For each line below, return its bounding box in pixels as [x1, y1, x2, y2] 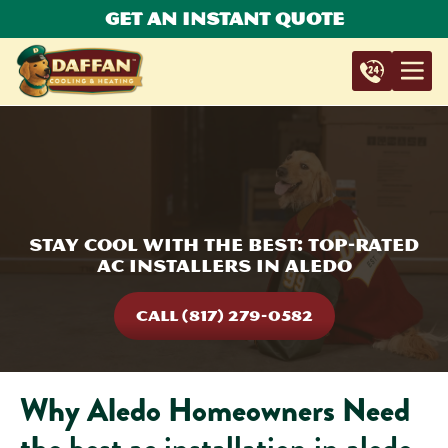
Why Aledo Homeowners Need [20, 387, 410, 434]
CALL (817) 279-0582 [135, 306, 313, 325]
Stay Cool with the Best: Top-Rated [29, 234, 419, 255]
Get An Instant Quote [104, 8, 344, 29]
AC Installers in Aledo [96, 255, 352, 276]
